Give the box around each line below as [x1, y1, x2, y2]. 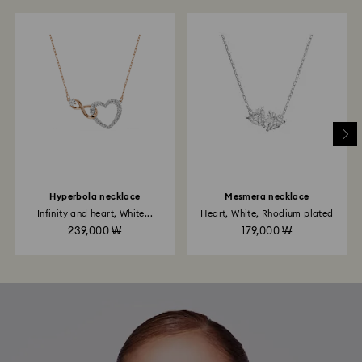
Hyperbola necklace [49, 192, 141, 202]
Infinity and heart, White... [36, 209, 154, 219]
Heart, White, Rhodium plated [200, 209, 334, 219]
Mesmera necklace [225, 192, 309, 202]
